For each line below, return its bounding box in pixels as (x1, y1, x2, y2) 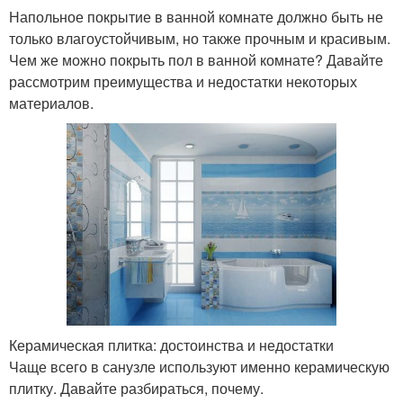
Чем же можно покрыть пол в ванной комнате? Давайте (9, 49, 383, 70)
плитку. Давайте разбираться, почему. (9, 378, 264, 399)
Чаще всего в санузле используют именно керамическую (9, 356, 390, 377)
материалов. (9, 93, 94, 113)
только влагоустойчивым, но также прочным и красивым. (9, 28, 390, 49)
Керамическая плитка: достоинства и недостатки (9, 335, 334, 355)
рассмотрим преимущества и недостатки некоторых (9, 71, 357, 92)
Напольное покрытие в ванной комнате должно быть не (9, 6, 383, 27)
